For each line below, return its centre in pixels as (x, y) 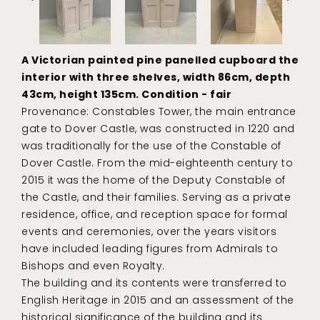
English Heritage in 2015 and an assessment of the (158, 300)
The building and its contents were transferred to (154, 283)
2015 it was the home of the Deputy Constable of (154, 180)
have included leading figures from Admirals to (150, 249)
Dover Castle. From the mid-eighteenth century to (157, 163)
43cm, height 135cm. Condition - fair (126, 95)
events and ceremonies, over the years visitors (149, 232)
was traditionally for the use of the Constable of (151, 146)
